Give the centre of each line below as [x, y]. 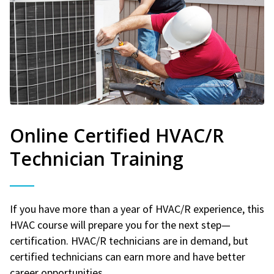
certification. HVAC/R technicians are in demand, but [129, 240]
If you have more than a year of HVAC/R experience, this [137, 209]
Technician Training [97, 158]
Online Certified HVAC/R [117, 135]
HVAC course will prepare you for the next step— [120, 224]
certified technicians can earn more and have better [128, 256]
